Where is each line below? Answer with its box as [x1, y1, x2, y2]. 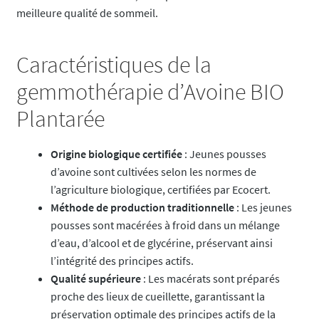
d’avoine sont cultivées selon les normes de [50, 164, 256, 179]
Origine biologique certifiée [50, 146, 182, 161]
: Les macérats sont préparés [140, 271, 280, 286]
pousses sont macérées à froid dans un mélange [50, 217, 280, 232]
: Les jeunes [234, 199, 292, 214]
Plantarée [16, 105, 105, 134]
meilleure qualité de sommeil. [16, 6, 158, 21]
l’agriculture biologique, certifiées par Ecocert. [50, 182, 271, 197]
